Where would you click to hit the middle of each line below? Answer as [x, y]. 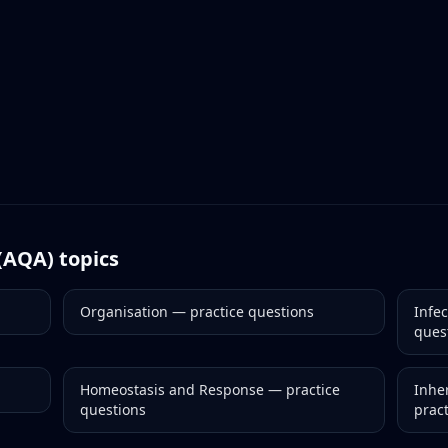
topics [86, 258]
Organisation [123, 311]
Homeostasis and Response [171, 389]
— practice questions [240, 311]
